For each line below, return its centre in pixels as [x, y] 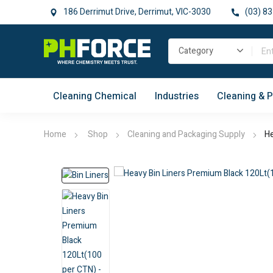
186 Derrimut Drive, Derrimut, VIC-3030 [137, 12]
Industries [177, 96]
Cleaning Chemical [95, 96]
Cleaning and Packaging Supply [186, 135]
